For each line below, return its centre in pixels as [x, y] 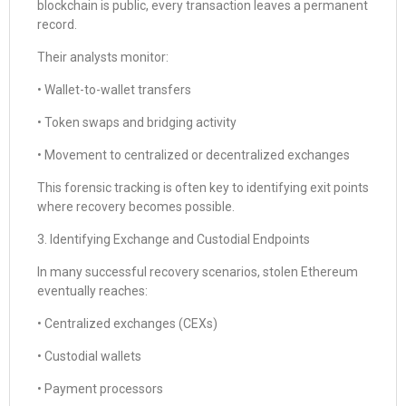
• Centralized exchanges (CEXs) [127, 324]
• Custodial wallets [89, 356]
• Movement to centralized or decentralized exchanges [193, 155]
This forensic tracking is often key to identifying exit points [203, 188]
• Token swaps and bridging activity [137, 122]
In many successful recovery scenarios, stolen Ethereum [198, 272]
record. [57, 24]
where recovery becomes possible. [136, 207]
